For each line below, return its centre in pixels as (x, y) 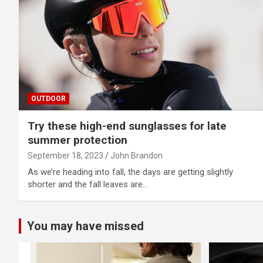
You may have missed (85, 226)
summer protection (77, 140)
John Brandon (136, 155)
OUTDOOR (48, 98)
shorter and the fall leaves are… (88, 184)
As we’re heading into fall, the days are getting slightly (130, 172)
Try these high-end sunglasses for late (127, 126)
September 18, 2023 (65, 155)
